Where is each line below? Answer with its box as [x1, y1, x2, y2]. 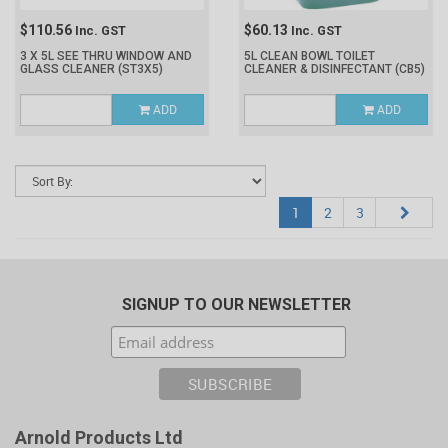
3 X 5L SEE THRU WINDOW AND [20, 49, 192, 63]
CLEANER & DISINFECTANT [244, 62, 395, 76]
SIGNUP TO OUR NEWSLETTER [121, 294, 351, 314]
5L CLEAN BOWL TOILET [244, 49, 375, 63]
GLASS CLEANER [20, 62, 118, 76]
